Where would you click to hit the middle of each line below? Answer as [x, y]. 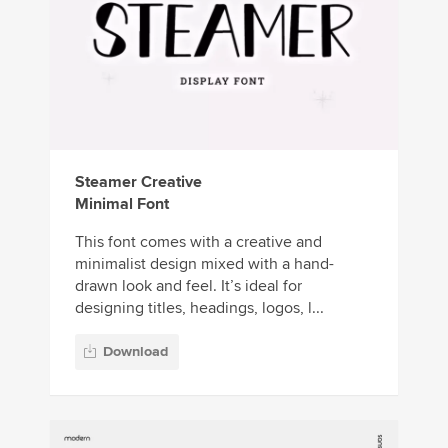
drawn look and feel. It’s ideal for [188, 286]
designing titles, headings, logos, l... [199, 308]
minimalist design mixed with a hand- [204, 264]
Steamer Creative [138, 182]
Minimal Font [122, 204]
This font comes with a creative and [198, 242]
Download [135, 351]
